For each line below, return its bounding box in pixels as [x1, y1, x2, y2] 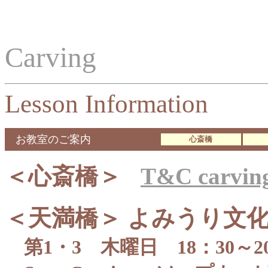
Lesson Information [5, 90, 208, 118]
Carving [5, 42, 96, 73]
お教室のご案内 [5, 133, 91, 145]
